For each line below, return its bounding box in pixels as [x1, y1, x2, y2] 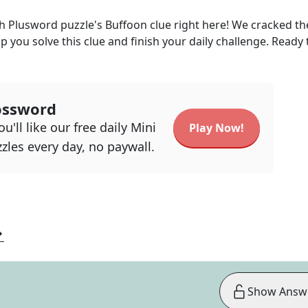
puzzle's [58, 17, 105, 32]
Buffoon [105, 17, 147, 32]
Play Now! [189, 120, 244, 135]
